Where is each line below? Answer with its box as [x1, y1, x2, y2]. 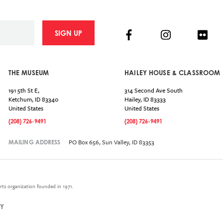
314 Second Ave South [124, 86, 183, 95]
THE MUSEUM [8, 69, 49, 77]
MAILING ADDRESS [8, 138, 61, 146]
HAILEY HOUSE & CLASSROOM [124, 69, 221, 77]
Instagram [165, 27, 209, 42]
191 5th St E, [8, 86, 39, 95]
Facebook [128, 27, 172, 42]
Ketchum [8, 95, 32, 104]
